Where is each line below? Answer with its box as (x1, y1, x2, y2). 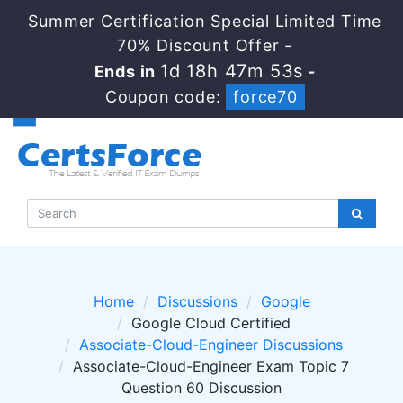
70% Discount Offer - (117, 36, 293, 55)
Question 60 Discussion (121, 379, 282, 397)
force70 (233, 87, 298, 106)
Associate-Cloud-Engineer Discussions (79, 336, 343, 354)
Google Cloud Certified (131, 314, 291, 332)
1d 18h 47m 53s (160, 60, 304, 82)
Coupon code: (104, 87, 227, 106)
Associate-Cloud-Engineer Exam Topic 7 (73, 357, 349, 375)
